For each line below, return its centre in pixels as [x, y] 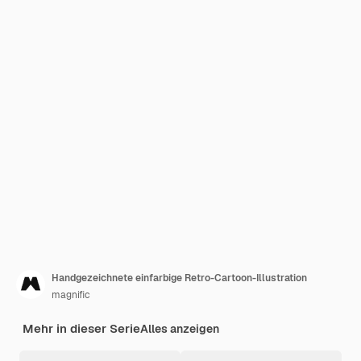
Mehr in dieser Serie [81, 328]
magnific [71, 295]
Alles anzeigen [180, 329]
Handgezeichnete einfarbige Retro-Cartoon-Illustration [179, 278]
